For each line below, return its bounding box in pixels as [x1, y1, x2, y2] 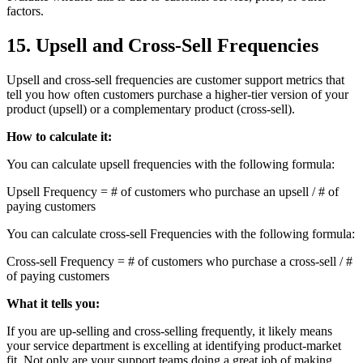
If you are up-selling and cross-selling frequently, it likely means [6, 323, 332, 338]
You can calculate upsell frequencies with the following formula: [6, 156, 335, 171]
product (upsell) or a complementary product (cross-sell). [6, 101, 295, 116]
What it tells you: [6, 296, 100, 310]
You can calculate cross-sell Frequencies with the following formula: [6, 226, 355, 241]
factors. [6, 3, 44, 18]
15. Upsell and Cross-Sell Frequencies [6, 34, 318, 56]
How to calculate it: [6, 129, 112, 143]
